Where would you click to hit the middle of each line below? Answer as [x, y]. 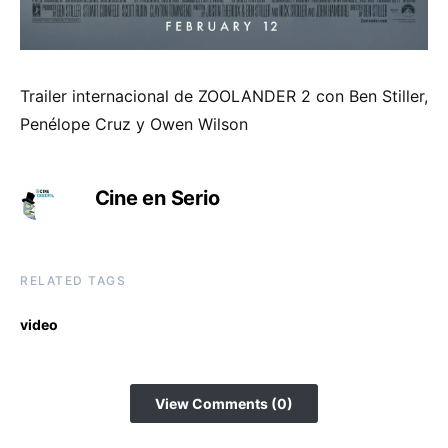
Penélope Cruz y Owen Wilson [134, 123]
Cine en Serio [157, 197]
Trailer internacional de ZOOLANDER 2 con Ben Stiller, [224, 95]
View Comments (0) [224, 403]
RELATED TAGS [73, 280]
